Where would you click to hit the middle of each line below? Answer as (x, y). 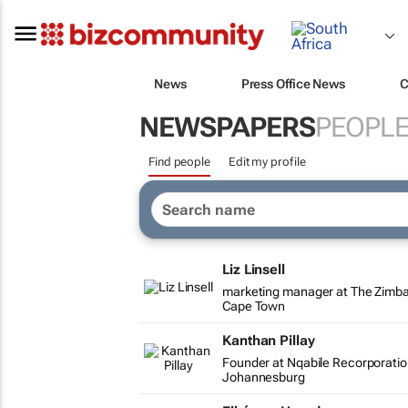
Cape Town (254, 306)
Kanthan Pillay (269, 341)
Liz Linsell (254, 270)
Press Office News (293, 83)
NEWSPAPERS (227, 127)
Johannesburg (264, 377)
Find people (179, 162)
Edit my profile (267, 162)
